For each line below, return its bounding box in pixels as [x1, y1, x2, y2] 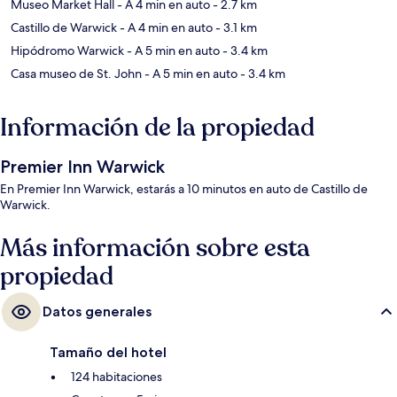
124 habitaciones [71, 369, 162, 385]
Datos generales [43, 303, 152, 321]
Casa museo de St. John [11, 66, 142, 82]
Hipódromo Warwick [11, 43, 124, 59]
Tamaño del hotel [50, 344, 167, 362]
